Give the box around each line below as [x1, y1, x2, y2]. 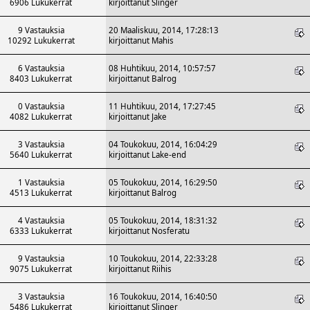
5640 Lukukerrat [10, 149, 72, 160]
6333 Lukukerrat [10, 225, 72, 236]
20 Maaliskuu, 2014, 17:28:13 [109, 24, 219, 35]
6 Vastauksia [17, 62, 64, 73]
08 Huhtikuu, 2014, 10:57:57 [109, 62, 216, 73]
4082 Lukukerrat [10, 111, 72, 122]
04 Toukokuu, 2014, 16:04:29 [109, 138, 217, 149]
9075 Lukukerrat [10, 263, 72, 274]
